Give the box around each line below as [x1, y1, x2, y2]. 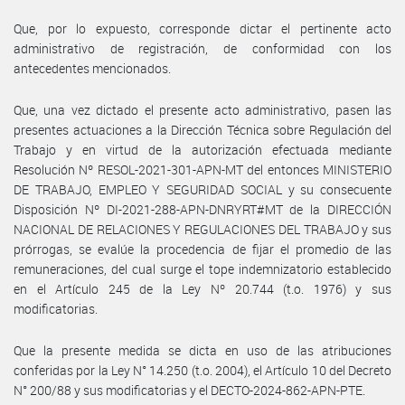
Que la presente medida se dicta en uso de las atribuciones [14, 341, 391, 359]
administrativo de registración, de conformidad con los [14, 39, 391, 57]
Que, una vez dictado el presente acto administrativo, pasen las [14, 100, 391, 118]
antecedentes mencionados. [14, 59, 171, 77]
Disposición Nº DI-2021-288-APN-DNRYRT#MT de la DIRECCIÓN [14, 200, 391, 218]
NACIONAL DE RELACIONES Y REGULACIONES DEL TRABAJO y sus [14, 220, 391, 238]
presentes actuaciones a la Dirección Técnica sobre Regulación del [14, 120, 391, 138]
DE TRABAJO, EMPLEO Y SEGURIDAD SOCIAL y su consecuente [14, 180, 391, 198]
